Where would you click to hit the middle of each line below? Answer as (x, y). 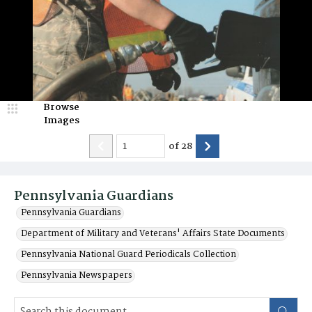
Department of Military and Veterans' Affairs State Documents (153, 234)
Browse (61, 107)
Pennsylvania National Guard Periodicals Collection (128, 255)
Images (61, 120)
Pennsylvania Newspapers (77, 275)
